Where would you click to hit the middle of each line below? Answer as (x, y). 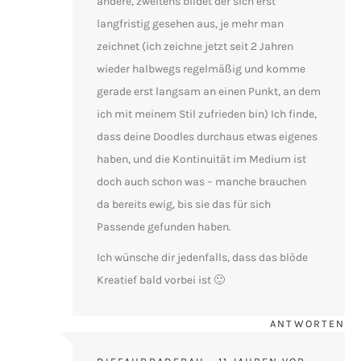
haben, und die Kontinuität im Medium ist (201, 159)
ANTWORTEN (307, 323)
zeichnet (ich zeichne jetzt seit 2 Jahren (195, 46)
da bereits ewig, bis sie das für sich (184, 204)
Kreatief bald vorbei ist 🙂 (161, 280)
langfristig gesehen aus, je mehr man (190, 23)
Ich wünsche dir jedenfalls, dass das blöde (202, 257)
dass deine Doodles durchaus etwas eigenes (207, 136)
